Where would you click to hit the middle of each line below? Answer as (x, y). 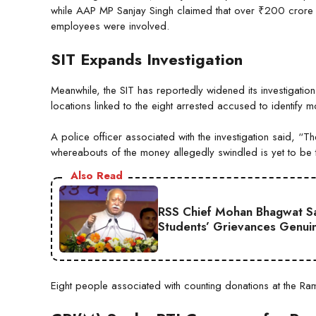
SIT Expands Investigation (147, 59)
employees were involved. (110, 26)
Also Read (97, 176)
